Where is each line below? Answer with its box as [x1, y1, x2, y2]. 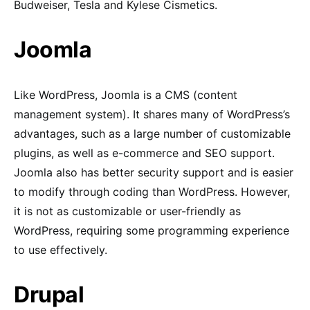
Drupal [14, 280, 84, 308]
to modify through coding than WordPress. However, [14, 184, 290, 199]
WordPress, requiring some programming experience [14, 223, 289, 237]
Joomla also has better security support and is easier [14, 165, 293, 179]
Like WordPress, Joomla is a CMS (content [14, 87, 237, 102]
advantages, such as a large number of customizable [14, 126, 291, 140]
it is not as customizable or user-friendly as [14, 203, 241, 218]
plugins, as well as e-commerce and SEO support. [14, 145, 275, 160]
